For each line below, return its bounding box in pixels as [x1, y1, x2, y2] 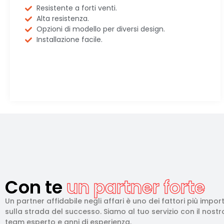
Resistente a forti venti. [36, 3, 117, 13]
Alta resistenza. [36, 13, 89, 24]
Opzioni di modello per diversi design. [36, 24, 165, 34]
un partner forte [62, 175, 205, 200]
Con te [5, 175, 62, 200]
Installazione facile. [36, 34, 102, 45]
